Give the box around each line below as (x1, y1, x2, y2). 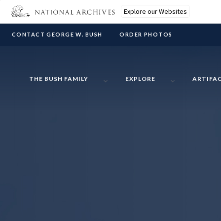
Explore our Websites (124, 7, 187, 16)
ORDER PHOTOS (119, 31, 173, 37)
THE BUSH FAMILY (29, 75, 88, 83)
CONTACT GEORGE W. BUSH (12, 31, 103, 37)
